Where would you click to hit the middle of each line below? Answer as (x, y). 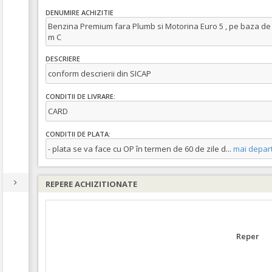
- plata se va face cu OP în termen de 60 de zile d (137, 149)
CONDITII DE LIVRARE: (80, 97)
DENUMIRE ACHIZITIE (80, 13)
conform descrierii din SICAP (100, 73)
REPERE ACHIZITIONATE (91, 184)
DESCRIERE (63, 59)
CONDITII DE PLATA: (78, 134)
